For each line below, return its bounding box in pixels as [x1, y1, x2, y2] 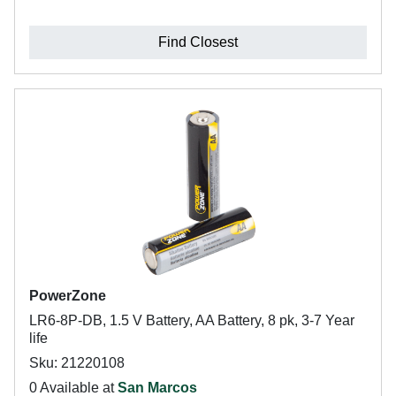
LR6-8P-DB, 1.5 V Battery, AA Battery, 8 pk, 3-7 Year [29, 313, 354, 328]
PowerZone [29, 288, 106, 303]
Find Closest [158, 34, 238, 49]
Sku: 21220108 [29, 355, 125, 370]
